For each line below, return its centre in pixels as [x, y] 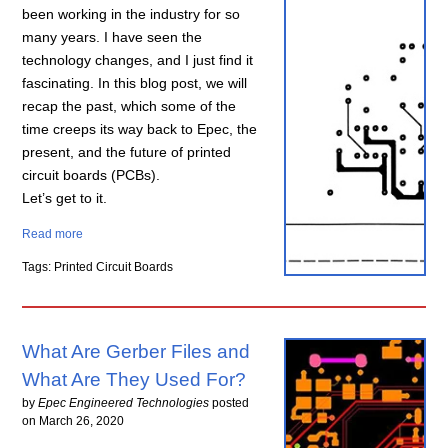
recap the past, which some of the [129, 106]
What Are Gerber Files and [136, 352]
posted [231, 403]
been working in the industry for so [131, 14]
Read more [53, 234]
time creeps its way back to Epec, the [140, 129]
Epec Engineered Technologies [124, 403]
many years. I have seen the [112, 37]
